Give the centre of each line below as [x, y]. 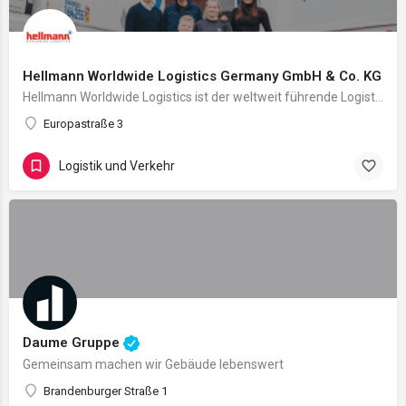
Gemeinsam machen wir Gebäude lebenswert [153, 364]
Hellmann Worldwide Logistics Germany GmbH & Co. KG [202, 76]
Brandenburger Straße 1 [106, 391]
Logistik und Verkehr [117, 165]
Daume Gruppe [73, 342]
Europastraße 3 [83, 124]
